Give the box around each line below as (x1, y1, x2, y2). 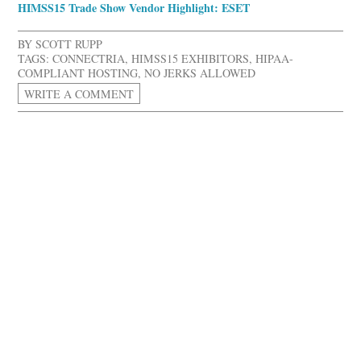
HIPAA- (255, 51, 294, 67)
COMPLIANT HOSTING (18, 65, 139, 81)
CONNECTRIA (52, 51, 126, 67)
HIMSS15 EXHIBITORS (131, 51, 250, 67)
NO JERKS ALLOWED (144, 65, 256, 81)
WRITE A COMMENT (24, 85, 135, 102)
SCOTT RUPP (35, 36, 103, 52)
